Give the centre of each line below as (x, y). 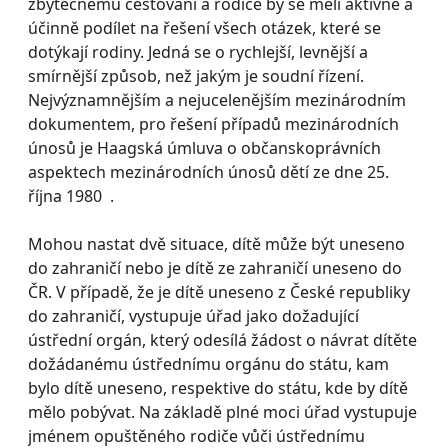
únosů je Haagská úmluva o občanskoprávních (204, 147)
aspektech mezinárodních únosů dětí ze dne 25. (208, 171)
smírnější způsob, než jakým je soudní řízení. (196, 75)
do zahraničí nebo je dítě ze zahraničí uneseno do (215, 267)
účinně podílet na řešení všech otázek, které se (204, 27)
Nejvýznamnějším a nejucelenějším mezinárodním (217, 99)
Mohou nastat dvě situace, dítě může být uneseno (216, 243)
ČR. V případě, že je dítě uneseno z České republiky (219, 291)
